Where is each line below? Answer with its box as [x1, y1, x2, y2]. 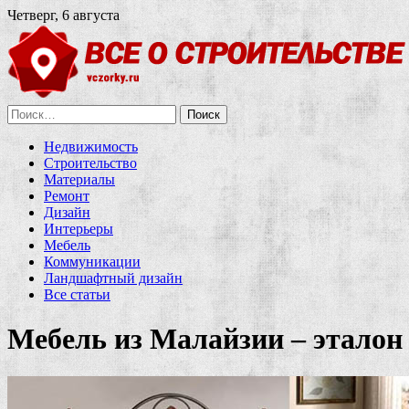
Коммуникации [44, 254, 141, 269]
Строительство [44, 155, 137, 171]
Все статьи [44, 287, 110, 302]
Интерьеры [44, 221, 113, 236]
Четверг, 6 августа [7, 7, 120, 23]
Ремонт [44, 188, 89, 204]
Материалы [44, 172, 115, 187]
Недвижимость [44, 139, 138, 154]
